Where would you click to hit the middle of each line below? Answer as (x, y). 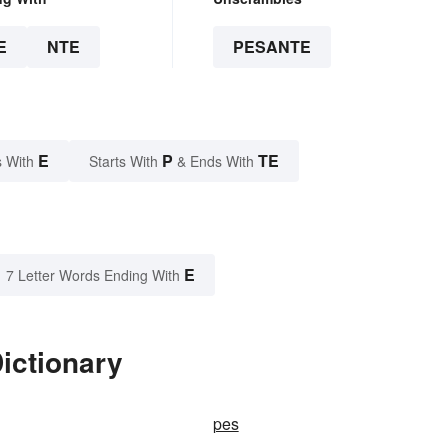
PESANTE (271, 47)
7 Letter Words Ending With (93, 275)
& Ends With (215, 161)
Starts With (125, 161)
